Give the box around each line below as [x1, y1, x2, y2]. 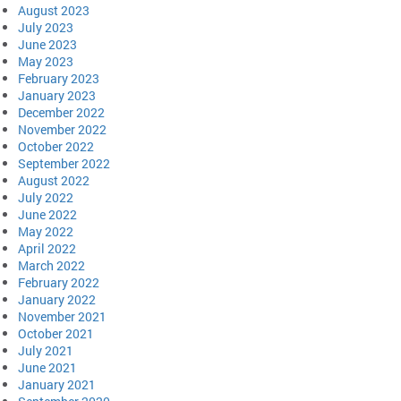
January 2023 [18, 86, 96, 104]
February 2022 [18, 273, 99, 291]
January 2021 [18, 375, 96, 393]
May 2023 [18, 52, 73, 70]
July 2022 [18, 188, 73, 206]
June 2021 [18, 358, 77, 376]
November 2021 [18, 307, 107, 325]
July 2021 [18, 341, 73, 359]
